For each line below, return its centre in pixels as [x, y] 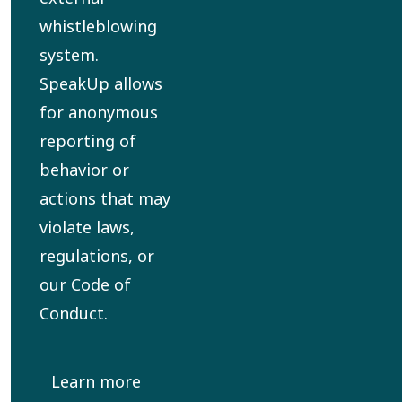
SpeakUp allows [100, 84]
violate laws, [87, 227]
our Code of [85, 285]
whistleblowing [98, 26]
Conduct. [73, 314]
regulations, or [96, 256]
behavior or [84, 170]
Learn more [96, 382]
